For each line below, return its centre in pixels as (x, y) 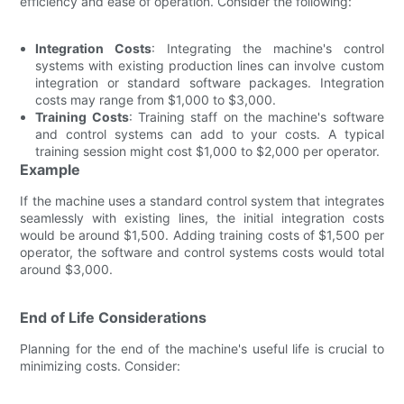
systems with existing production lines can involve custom (210, 65)
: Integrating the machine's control (267, 48)
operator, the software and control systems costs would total (202, 252)
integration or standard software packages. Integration (210, 82)
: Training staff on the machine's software (256, 116)
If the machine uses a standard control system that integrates (202, 200)
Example (50, 169)
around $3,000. (67, 269)
